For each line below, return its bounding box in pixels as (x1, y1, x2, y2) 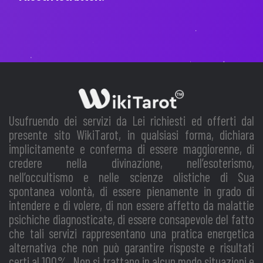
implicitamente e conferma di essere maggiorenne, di (9, 141, 254, 157)
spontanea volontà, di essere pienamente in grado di (9, 183, 254, 199)
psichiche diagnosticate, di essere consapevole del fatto (9, 211, 254, 227)
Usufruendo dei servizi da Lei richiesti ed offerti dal (9, 113, 254, 129)
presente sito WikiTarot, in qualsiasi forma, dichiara (9, 127, 254, 143)
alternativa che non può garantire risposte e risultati (9, 240, 254, 255)
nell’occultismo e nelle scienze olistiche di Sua (9, 169, 254, 185)
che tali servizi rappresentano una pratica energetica (9, 225, 254, 241)
